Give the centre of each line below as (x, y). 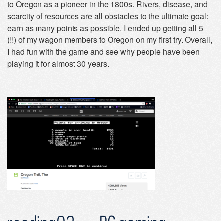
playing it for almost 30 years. (58, 63)
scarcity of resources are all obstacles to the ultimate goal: (108, 16)
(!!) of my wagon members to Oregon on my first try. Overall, (110, 40)
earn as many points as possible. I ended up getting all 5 (105, 28)
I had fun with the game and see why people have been (104, 52)
